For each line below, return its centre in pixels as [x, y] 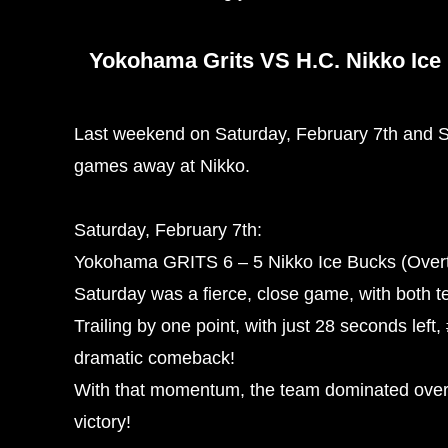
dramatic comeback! [154, 358]
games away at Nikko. [162, 165]
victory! [102, 422]
